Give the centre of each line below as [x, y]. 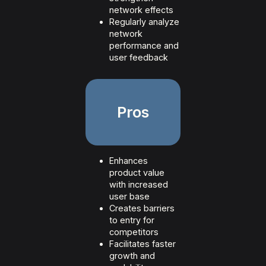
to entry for [132, 220]
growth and [132, 256]
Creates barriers [142, 208]
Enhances [129, 161]
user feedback [139, 58]
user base [129, 197]
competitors [134, 232]
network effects [141, 10]
